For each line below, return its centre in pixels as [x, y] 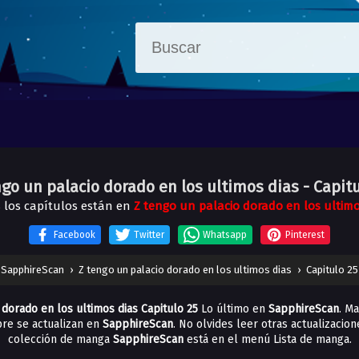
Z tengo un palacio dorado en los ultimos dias [185, 270]
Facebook [75, 235]
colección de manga [60, 339]
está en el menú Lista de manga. [267, 339]
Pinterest [305, 235]
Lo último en [233, 309]
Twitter [149, 235]
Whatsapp [225, 235]
